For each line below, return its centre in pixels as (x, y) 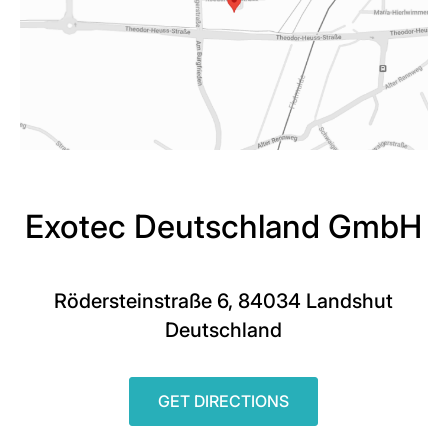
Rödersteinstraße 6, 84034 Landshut (224, 300)
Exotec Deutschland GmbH (224, 226)
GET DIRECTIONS (224, 400)
